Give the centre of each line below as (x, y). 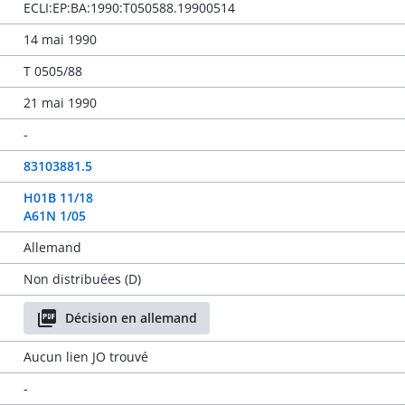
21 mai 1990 (60, 103)
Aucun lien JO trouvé (85, 357)
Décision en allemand (131, 318)
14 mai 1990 (60, 39)
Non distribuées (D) (82, 279)
